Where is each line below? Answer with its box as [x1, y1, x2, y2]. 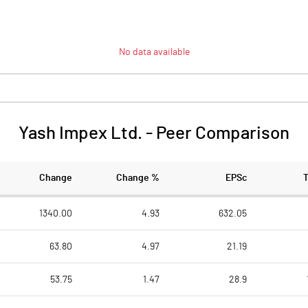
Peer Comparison [156, 124, 289, 142]
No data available [118, 47, 190, 57]
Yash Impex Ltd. [19, 124, 142, 142]
